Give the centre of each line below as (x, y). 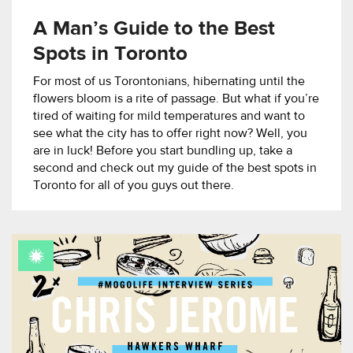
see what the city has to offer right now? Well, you (170, 134)
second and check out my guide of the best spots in (175, 169)
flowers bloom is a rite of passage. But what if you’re (176, 100)
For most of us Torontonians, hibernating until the (169, 82)
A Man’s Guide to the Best (154, 30)
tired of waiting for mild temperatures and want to (169, 117)
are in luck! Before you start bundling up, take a (163, 152)
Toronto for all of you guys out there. (134, 186)
